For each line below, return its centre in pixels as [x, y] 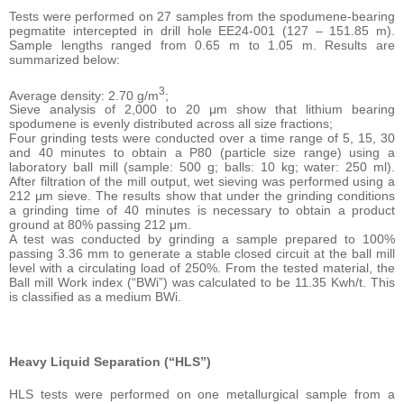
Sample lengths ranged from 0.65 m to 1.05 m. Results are [202, 45]
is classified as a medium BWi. [95, 297]
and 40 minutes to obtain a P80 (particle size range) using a [202, 153]
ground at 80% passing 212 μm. [100, 225]
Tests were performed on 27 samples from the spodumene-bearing [202, 16]
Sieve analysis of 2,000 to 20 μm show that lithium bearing [202, 110]
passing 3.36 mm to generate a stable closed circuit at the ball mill [202, 254]
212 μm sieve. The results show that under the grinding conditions [202, 196]
